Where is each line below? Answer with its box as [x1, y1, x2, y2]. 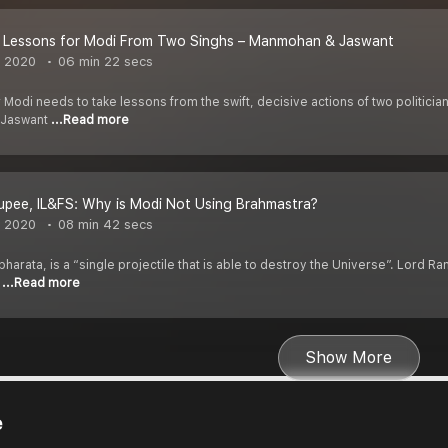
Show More [306, 348, 392, 368]
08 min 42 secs [54, 217, 153, 233]
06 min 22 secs [54, 54, 153, 70]
